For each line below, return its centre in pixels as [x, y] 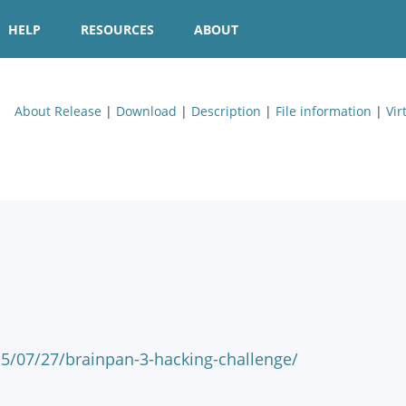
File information [324, 111]
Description [226, 111]
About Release [58, 111]
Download [146, 111]
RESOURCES [118, 29]
